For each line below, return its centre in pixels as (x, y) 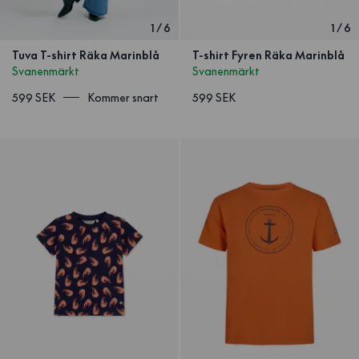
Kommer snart (123, 97)
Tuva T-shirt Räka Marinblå (86, 55)
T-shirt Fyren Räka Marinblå (268, 55)
